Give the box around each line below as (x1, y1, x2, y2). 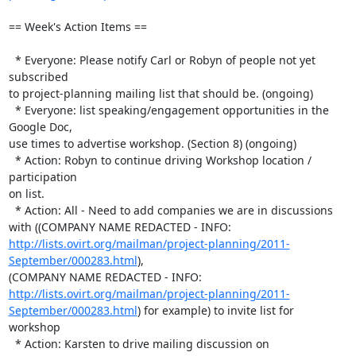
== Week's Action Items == (8, 18, 147, 34)
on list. (8, 185, 44, 201)
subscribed (8, 68, 72, 84)
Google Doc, (8, 118, 75, 134)
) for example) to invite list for (137, 302, 294, 318)
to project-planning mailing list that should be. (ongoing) (8, 85, 313, 101)
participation (8, 168, 80, 184)
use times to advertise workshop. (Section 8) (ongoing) (8, 135, 296, 151)
